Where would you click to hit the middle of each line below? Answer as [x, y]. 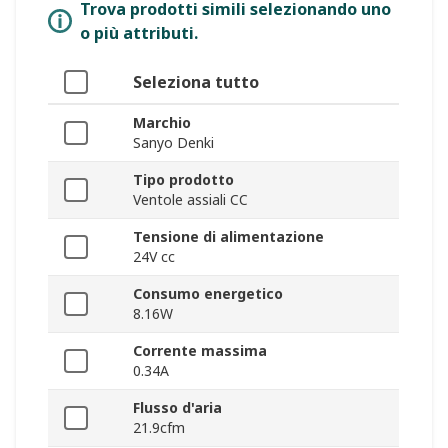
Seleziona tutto [196, 82]
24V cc [154, 257]
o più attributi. [139, 33]
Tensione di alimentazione [228, 237]
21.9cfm [159, 428]
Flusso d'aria [177, 408]
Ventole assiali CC [190, 200]
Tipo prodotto [183, 180]
